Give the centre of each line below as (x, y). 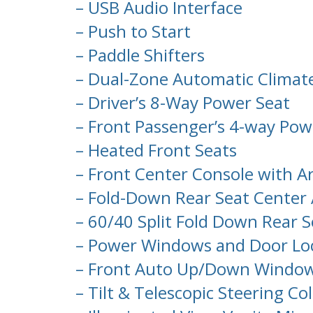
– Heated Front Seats (154, 150)
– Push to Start (131, 31)
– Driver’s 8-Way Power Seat (181, 103)
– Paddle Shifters (138, 55)
